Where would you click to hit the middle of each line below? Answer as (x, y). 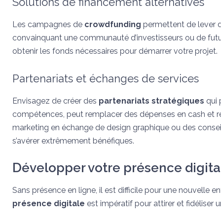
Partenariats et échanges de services (106, 78)
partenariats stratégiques (151, 101)
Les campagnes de (48, 24)
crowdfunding (114, 24)
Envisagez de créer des (55, 101)
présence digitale (49, 203)
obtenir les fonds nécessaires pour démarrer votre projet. (115, 51)
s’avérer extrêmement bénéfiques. (73, 141)
